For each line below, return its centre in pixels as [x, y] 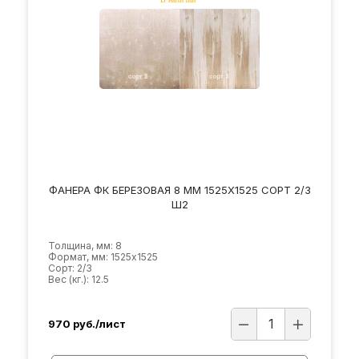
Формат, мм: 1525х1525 [103, 257]
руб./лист [99, 323]
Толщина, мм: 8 [85, 246]
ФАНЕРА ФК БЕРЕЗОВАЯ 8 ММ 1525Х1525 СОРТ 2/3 [179, 190]
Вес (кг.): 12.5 [79, 279]
